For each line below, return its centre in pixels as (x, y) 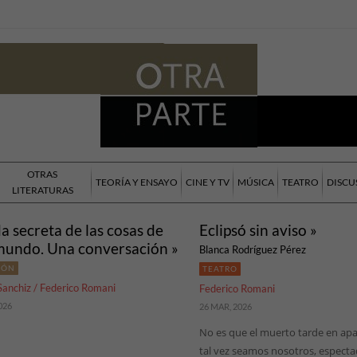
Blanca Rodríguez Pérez (252, 250)
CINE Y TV (208, 182)
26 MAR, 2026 (225, 307)
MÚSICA (256, 182)
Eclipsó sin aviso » (258, 230)
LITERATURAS (42, 190)
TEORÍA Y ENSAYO (137, 182)
